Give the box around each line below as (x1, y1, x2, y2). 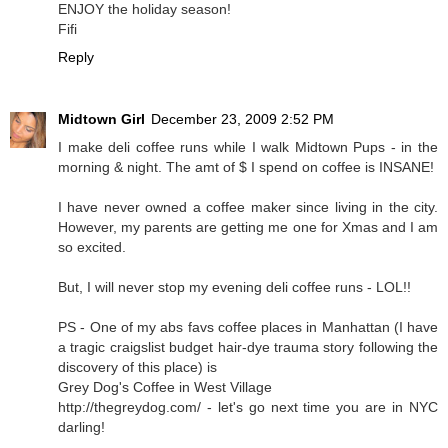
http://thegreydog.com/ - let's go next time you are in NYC (58, 398, 438, 415)
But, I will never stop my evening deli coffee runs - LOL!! (58, 278, 411, 295)
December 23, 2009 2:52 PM (151, 110, 334, 127)
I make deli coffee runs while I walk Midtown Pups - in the (58, 138, 438, 155)
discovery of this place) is (58, 358, 217, 375)
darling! (58, 418, 105, 435)
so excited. (58, 238, 126, 255)
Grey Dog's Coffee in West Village (58, 378, 272, 395)
